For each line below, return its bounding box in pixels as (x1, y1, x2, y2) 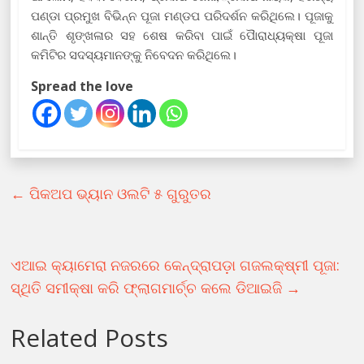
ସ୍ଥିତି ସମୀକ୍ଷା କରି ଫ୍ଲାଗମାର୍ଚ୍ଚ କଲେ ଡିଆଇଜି (11, 277, 287, 297)
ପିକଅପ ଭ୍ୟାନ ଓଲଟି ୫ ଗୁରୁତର (25, 183, 212, 203)
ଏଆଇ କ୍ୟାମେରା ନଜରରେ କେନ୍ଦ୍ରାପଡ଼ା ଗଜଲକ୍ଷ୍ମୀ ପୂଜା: (11, 254, 340, 275)
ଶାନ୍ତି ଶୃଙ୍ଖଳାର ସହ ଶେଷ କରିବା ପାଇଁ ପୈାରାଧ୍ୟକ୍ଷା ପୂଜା (31, 26, 333, 43)
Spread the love (31, 76, 134, 95)
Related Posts (11, 320, 169, 354)
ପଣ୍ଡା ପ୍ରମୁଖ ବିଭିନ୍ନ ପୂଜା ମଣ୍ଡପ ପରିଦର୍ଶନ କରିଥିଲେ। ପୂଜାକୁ (31, 6, 333, 24)
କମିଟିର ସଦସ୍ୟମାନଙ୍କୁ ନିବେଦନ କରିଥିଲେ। (31, 45, 237, 63)
